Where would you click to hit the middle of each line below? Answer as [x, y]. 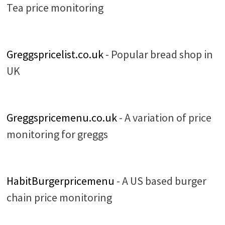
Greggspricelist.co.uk [55, 54]
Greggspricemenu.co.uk [62, 118]
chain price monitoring [59, 198]
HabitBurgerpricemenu [60, 181]
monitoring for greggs [57, 134]
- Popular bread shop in [158, 54]
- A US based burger [160, 181]
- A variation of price [164, 118]
